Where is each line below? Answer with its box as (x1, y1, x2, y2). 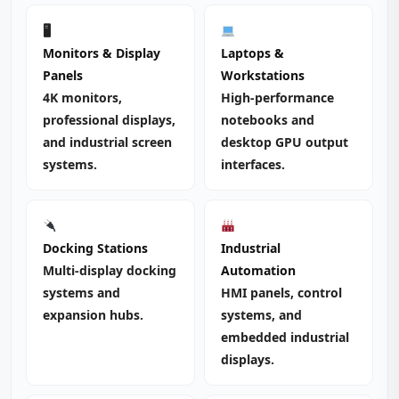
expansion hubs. (43, 306, 143, 323)
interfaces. (221, 156, 285, 173)
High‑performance (221, 89, 334, 106)
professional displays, (43, 111, 175, 128)
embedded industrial (221, 329, 349, 346)
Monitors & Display (43, 45, 160, 61)
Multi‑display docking (43, 262, 176, 279)
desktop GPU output (221, 134, 348, 151)
